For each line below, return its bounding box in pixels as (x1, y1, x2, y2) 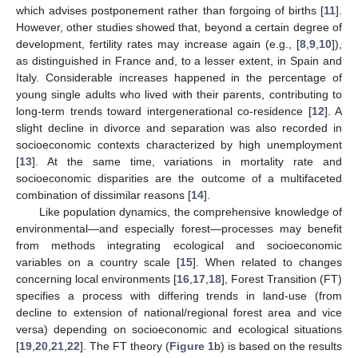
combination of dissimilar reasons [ (16, 188, 191, 201)
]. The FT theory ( (80, 339, 169, 352)
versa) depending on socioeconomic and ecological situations (16, 322, 342, 336)
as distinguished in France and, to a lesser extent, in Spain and (16, 54, 342, 67)
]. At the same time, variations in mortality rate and (32, 154, 342, 168)
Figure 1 (169, 339, 214, 352)
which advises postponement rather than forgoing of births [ (16, 3, 324, 17)
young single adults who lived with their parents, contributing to (16, 87, 342, 101)
